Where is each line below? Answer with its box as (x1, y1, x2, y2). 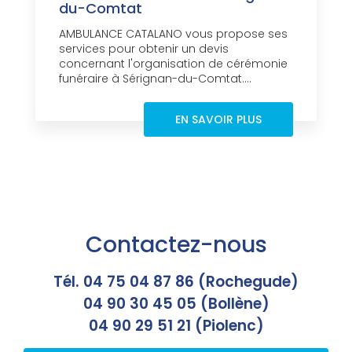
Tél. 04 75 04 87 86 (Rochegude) (53, 271, 299, 293)
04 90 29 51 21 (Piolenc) (88, 315, 264, 337)
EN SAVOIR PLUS (175, 112, 262, 128)
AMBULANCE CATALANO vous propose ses (59, 26, 288, 42)
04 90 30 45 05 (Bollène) (82, 293, 269, 315)
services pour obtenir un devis (59, 41, 229, 57)
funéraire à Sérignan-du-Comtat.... (59, 71, 251, 87)
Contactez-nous (85, 229, 267, 261)
